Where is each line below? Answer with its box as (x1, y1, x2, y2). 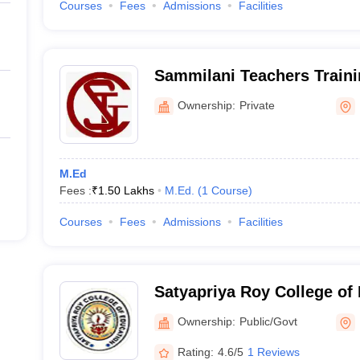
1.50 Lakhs (97, 184, 154, 197)
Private (239, 98, 275, 112)
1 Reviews (247, 345, 300, 358)
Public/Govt (239, 314, 297, 328)
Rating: (177, 345, 214, 358)
